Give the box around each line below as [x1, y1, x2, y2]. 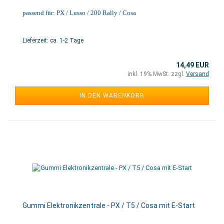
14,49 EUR [176, 61, 209, 69]
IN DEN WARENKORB [79, 92, 144, 99]
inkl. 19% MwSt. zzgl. [127, 70, 186, 77]
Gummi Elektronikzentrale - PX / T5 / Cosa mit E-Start [22, 201, 195, 209]
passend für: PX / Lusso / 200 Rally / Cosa [22, 9, 136, 16]
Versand [186, 70, 209, 77]
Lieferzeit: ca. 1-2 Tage [22, 37, 83, 44]
